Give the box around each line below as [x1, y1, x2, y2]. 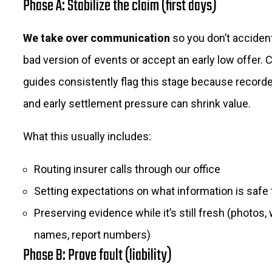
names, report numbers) [34, 228, 151, 242]
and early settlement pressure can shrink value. [23, 97, 251, 110]
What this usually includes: [23, 130, 151, 143]
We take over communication [23, 32, 170, 45]
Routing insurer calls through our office [34, 163, 220, 176]
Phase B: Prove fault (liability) [23, 243, 172, 268]
